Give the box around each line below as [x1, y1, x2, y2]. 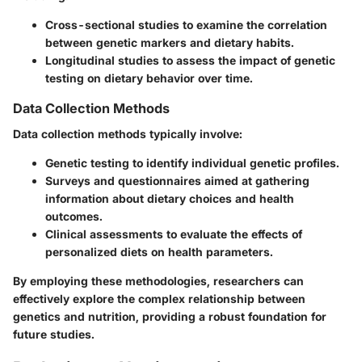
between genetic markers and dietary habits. [45, 36, 294, 50]
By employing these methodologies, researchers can [13, 274, 304, 288]
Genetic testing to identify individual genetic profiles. [45, 156, 339, 170]
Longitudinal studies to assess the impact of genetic [45, 53, 335, 68]
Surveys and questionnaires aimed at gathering [45, 174, 309, 188]
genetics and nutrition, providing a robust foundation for [13, 309, 326, 324]
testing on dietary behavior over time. [45, 71, 253, 86]
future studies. [13, 327, 95, 342]
